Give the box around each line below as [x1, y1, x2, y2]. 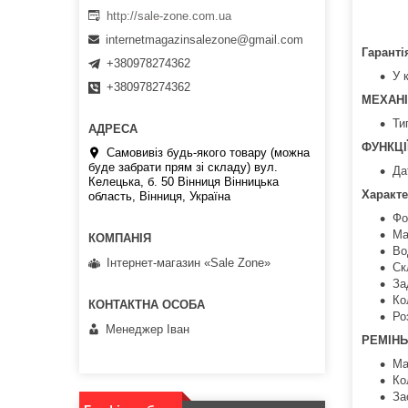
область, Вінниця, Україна [88, 189, 230, 204]
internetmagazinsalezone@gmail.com [106, 33, 303, 47]
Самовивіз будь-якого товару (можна [107, 146, 310, 160]
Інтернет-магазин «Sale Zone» [107, 255, 270, 270]
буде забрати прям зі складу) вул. [88, 160, 278, 175]
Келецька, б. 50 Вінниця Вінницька [88, 175, 279, 189]
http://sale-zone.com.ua [107, 8, 231, 23]
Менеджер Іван [106, 321, 189, 336]
